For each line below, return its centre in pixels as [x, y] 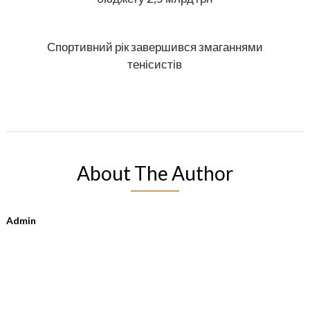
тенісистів [155, 64]
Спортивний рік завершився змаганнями [155, 47]
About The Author [155, 173]
